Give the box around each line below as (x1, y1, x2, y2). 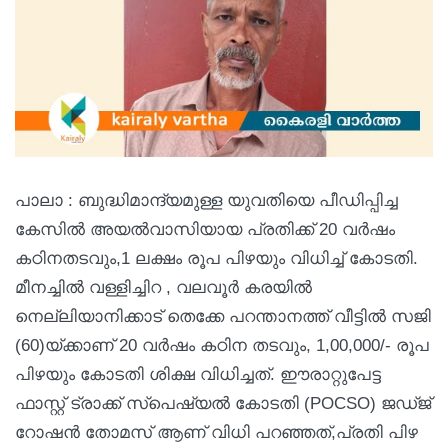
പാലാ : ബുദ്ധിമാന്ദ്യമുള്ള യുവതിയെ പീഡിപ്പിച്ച (15, 190, 403, 210)
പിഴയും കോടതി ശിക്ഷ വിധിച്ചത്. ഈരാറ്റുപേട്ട (15, 364, 381, 384)
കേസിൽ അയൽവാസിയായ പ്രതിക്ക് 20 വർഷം (15, 219, 395, 239)
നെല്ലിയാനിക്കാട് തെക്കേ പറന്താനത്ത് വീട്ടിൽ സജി (15, 306, 431, 326)
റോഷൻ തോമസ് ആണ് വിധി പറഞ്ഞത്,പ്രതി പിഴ (15, 422, 418, 442)
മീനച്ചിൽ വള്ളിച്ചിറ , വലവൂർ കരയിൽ (15, 277, 312, 297)
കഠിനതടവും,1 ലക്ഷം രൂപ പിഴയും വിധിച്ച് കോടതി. (15, 248, 418, 268)
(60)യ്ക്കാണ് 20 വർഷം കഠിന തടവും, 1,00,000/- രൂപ (15, 335, 429, 355)
